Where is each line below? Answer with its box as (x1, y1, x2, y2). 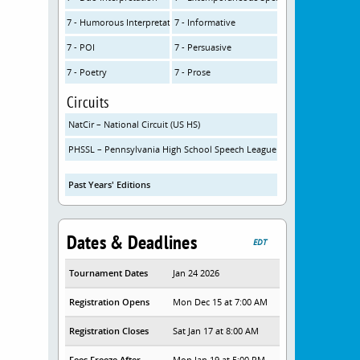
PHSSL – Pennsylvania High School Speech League (67, 143, 276, 155)
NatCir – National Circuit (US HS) (67, 118, 200, 130)
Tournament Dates (68, 267, 148, 279)
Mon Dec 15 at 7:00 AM (173, 296, 268, 308)
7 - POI (67, 41, 96, 53)
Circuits (66, 92, 109, 112)
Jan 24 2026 (173, 267, 220, 279)
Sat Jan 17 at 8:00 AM (173, 325, 260, 337)
